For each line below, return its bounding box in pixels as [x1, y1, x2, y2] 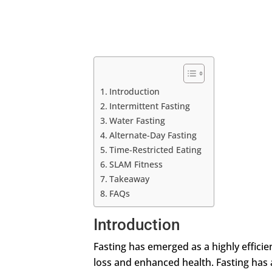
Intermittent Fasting [109, 100, 191, 112]
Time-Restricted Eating [109, 143, 202, 155]
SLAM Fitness [109, 158, 163, 170]
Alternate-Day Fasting [109, 129, 197, 141]
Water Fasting [109, 114, 166, 126]
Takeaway [109, 172, 150, 185]
